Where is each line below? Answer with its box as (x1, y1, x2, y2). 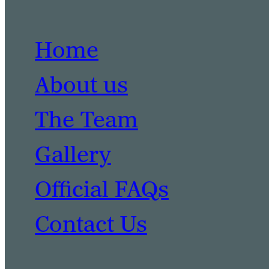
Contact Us (35, 210, 147, 240)
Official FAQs (35, 175, 169, 205)
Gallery (35, 141, 111, 170)
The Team (35, 106, 138, 135)
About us (35, 71, 128, 100)
